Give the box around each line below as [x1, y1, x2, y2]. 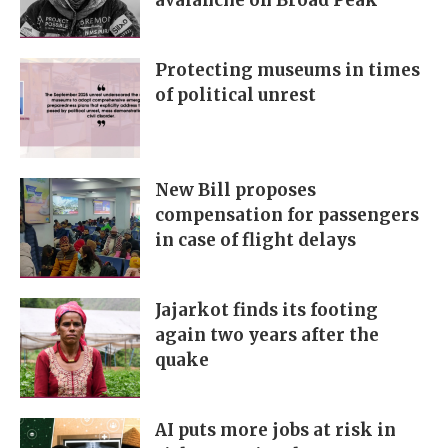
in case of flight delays [155, 229, 356, 252]
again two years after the [155, 324, 379, 347]
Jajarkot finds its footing [155, 299, 378, 322]
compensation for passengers [155, 204, 419, 227]
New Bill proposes [155, 179, 316, 202]
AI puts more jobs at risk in [155, 419, 396, 442]
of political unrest [155, 84, 316, 107]
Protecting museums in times [155, 59, 420, 82]
